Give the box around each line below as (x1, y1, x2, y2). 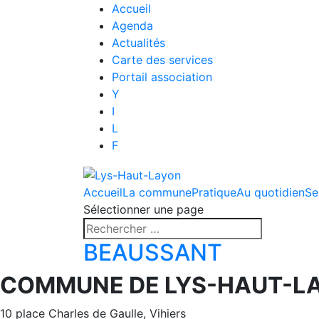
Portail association (112, 70, 212, 84)
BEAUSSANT (83, 238, 222, 266)
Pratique (192, 184, 236, 199)
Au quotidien (236, 184, 305, 199)
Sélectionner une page (83, 202, 204, 216)
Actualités (112, 36, 165, 50)
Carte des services (112, 53, 213, 67)
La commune (122, 184, 192, 199)
